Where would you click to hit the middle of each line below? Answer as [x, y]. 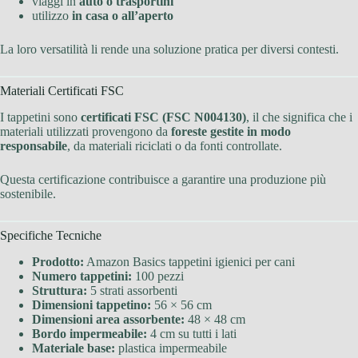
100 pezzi [158, 276]
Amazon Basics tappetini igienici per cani [189, 261]
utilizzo [52, 16]
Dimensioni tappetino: [91, 304]
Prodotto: [58, 261]
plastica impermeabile [171, 348]
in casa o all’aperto [123, 16]
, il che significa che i [299, 117]
